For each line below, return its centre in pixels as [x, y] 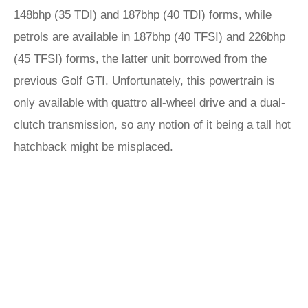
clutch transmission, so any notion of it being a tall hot [152, 125]
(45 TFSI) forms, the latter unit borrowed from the [140, 59]
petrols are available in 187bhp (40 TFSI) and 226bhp [150, 37]
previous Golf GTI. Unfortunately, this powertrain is [144, 81]
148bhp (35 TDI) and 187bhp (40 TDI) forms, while [143, 15]
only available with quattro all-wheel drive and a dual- [150, 103]
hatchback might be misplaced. [93, 147]
